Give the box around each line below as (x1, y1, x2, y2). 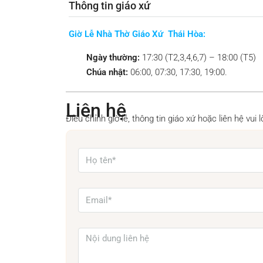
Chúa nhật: (86, 67, 128, 77)
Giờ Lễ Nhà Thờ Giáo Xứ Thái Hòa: (69, 29, 205, 39)
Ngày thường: (86, 52, 140, 63)
